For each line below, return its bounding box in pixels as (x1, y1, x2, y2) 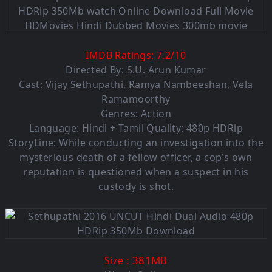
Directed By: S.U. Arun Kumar (66, 63, 206, 77)
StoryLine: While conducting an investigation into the (8, 136, 264, 150)
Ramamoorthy (101, 92, 171, 106)
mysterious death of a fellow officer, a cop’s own (19, 151, 253, 165)
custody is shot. (98, 180, 174, 194)
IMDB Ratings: (86, 49, 157, 63)
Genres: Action (100, 107, 172, 121)
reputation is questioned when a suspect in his (23, 165, 249, 179)
